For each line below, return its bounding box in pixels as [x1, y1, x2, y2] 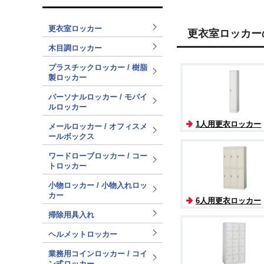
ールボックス [48, 132, 94, 141]
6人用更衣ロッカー [196, 196, 262, 205]
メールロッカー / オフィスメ [48, 122, 147, 131]
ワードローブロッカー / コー [48, 151, 147, 161]
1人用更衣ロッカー [196, 120, 262, 129]
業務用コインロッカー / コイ [48, 249, 147, 259]
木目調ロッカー [48, 44, 102, 53]
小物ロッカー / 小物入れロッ [48, 181, 147, 190]
